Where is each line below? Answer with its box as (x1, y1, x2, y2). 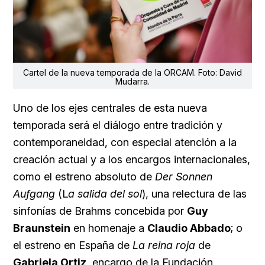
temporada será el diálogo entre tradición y (13, 119, 222, 132)
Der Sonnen (155, 170, 212, 183)
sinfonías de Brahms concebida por (13, 205, 187, 218)
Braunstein (13, 222, 70, 235)
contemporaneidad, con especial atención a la (13, 136, 237, 149)
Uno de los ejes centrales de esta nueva (13, 102, 207, 115)
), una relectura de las (142, 188, 247, 201)
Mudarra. (115, 76, 150, 87)
